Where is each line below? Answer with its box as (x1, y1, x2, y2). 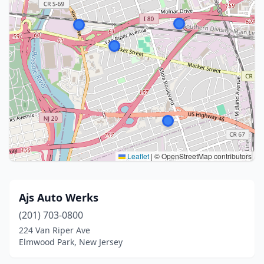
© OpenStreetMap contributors (153, 151, 252, 161)
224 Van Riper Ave (19, 225, 90, 236)
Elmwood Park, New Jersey (19, 236, 123, 247)
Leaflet (126, 151, 149, 161)
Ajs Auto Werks (19, 190, 98, 204)
